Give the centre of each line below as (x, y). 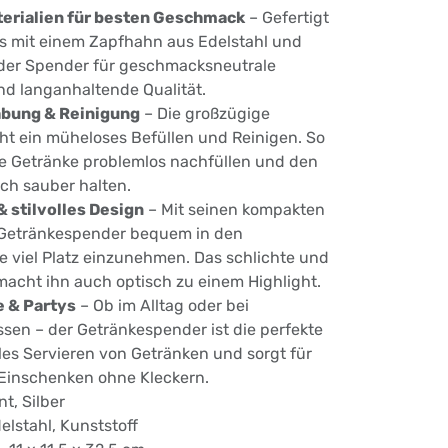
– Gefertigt (287, 18)
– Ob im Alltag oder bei (162, 306)
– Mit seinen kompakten (234, 210)
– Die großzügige (205, 114)
